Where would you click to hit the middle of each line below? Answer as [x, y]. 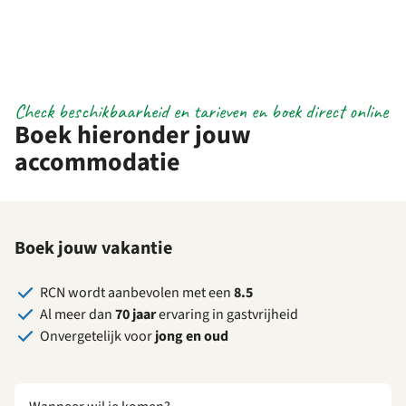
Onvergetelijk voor [97, 336]
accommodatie [97, 163]
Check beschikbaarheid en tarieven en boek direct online [201, 112]
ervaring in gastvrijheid [227, 314]
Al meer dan [77, 314]
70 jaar [135, 314]
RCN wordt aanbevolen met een [137, 292]
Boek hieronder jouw [133, 135]
